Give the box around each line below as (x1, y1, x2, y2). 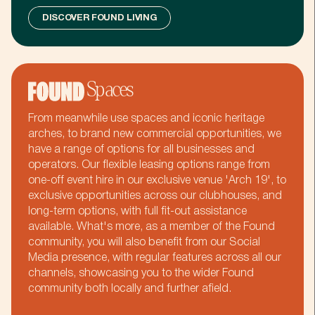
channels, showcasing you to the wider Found (28, 269, 254, 279)
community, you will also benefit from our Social (28, 238, 260, 248)
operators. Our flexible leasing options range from (28, 160, 270, 171)
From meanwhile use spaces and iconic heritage (28, 114, 264, 124)
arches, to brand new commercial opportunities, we (28, 129, 281, 140)
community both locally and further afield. (28, 284, 231, 295)
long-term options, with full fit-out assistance (28, 207, 247, 217)
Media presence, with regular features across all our (28, 253, 281, 264)
